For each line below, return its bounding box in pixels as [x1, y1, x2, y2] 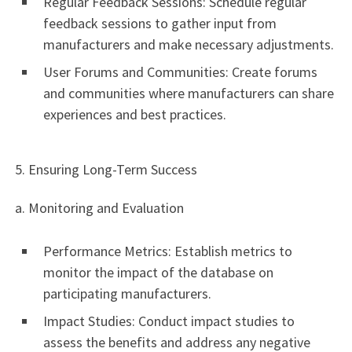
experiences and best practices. [43, 105, 226, 124]
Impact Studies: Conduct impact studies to [43, 312, 295, 331]
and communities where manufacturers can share [43, 84, 334, 103]
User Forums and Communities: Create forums [43, 63, 317, 82]
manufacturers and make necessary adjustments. [43, 35, 334, 54]
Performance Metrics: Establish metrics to [43, 242, 292, 261]
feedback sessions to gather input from [43, 14, 277, 33]
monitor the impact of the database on [43, 263, 273, 282]
